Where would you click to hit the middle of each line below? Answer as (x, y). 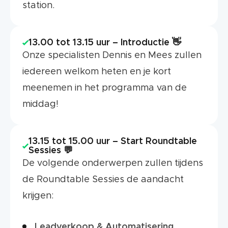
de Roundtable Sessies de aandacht (103, 180)
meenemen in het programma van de (105, 88)
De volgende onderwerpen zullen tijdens (113, 163)
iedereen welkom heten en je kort (97, 72)
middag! (40, 104)
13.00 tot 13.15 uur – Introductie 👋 (105, 43)
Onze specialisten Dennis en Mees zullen (112, 55)
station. (38, 6)
